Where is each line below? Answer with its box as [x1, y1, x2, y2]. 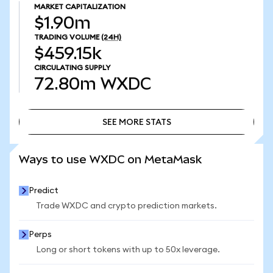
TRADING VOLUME [34, 34, 99, 41]
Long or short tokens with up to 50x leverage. [36, 246, 220, 254]
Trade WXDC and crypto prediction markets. [36, 202, 217, 210]
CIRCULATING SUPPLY [34, 64, 110, 71]
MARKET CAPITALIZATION [34, 3, 126, 10]
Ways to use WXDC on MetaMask [19, 153, 202, 166]
